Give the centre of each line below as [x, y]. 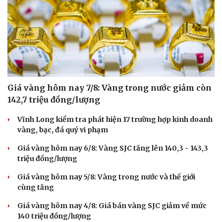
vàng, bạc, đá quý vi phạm [63, 130]
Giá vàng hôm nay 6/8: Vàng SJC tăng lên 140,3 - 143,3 [113, 148]
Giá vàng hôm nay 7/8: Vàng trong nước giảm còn [110, 88]
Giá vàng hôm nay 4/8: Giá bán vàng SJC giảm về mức [112, 206]
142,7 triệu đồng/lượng [54, 100]
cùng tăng [36, 188]
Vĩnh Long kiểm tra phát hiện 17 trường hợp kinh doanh [115, 120]
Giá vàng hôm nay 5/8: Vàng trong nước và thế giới [106, 177]
